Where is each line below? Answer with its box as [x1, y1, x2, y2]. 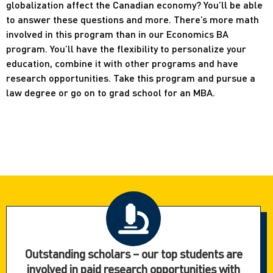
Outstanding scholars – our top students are [24, 246, 243, 262]
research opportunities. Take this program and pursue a [6, 71, 255, 84]
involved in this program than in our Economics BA [6, 27, 229, 40]
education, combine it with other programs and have [6, 56, 238, 69]
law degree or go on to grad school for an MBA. [6, 85, 215, 99]
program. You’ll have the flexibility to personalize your [6, 41, 246, 55]
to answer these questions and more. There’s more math [6, 12, 259, 26]
